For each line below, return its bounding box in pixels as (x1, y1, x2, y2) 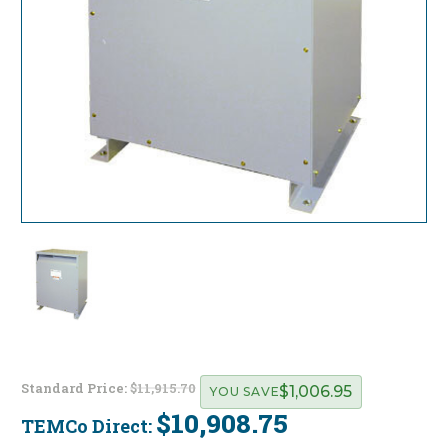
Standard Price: (21, 379, 130, 398)
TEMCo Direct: (21, 413, 156, 438)
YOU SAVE (209, 384, 280, 400)
